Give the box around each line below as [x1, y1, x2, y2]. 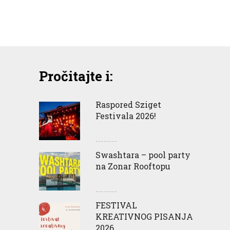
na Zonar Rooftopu [95, 161, 170, 171]
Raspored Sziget [95, 99, 161, 110]
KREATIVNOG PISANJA [95, 211, 193, 222]
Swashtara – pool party [95, 149, 190, 160]
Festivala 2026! [95, 110, 156, 121]
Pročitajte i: [39, 67, 113, 85]
